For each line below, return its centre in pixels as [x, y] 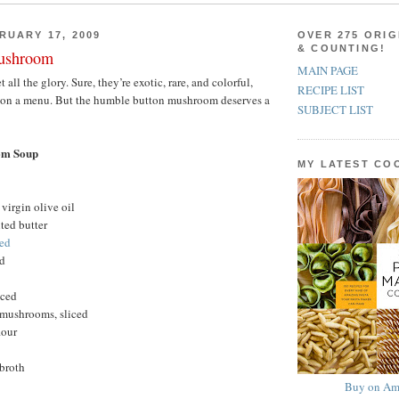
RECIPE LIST [331, 90]
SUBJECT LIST [335, 110]
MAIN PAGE [328, 70]
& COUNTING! [342, 48]
